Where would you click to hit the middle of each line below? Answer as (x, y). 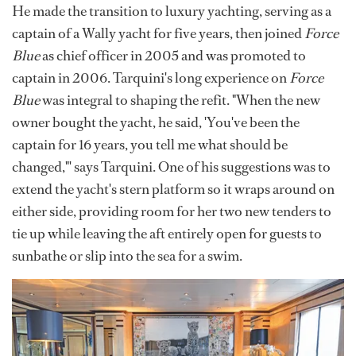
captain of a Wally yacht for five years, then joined (158, 34)
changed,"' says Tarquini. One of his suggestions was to (171, 167)
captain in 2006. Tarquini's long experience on (151, 78)
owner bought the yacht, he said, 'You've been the (156, 123)
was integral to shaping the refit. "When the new (180, 101)
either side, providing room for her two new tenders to (172, 212)
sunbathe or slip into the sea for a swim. (127, 256)
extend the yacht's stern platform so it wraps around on (173, 190)
